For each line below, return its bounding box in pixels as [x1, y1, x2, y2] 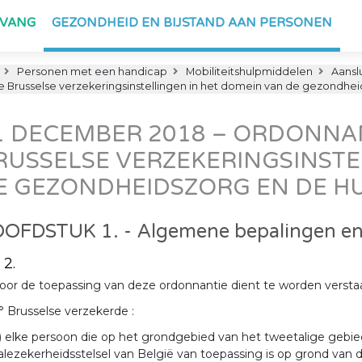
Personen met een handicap [15, 65, 167, 78]
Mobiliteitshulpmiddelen [183, 65, 313, 78]
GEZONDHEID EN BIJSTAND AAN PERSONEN [52, 15, 332, 30]
